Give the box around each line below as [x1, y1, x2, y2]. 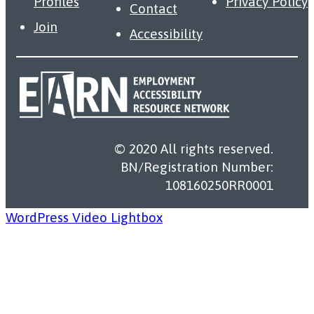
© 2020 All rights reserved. [114, 141, 273, 157]
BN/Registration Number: [121, 159, 273, 175]
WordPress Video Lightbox [6, 210, 163, 226]
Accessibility [130, 26, 203, 42]
